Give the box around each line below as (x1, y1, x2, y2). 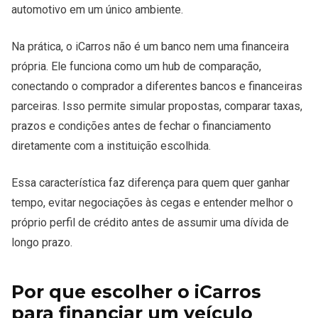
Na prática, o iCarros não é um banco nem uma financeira (11, 40, 289, 53)
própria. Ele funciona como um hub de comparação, (11, 60, 261, 73)
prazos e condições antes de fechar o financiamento (11, 119, 271, 133)
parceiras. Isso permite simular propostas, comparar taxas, (11, 99, 302, 113)
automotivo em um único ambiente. (11, 3, 183, 16)
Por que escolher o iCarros (11, 281, 261, 302)
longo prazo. (11, 236, 72, 249)
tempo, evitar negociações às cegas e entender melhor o (11, 196, 293, 209)
